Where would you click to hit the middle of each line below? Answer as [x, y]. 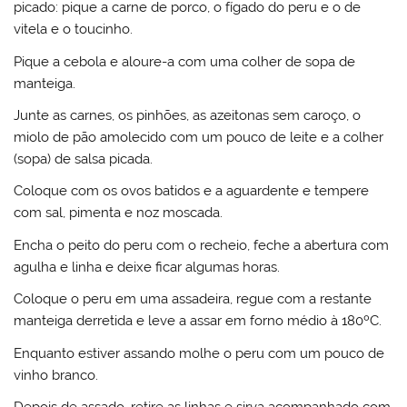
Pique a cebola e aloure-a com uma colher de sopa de [185, 61]
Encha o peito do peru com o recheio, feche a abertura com [202, 245]
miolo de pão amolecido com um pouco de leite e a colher [199, 137]
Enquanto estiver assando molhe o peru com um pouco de [199, 353]
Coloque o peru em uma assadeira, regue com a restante [193, 299]
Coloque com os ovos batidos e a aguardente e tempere [192, 191]
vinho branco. [56, 375]
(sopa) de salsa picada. [84, 159]
